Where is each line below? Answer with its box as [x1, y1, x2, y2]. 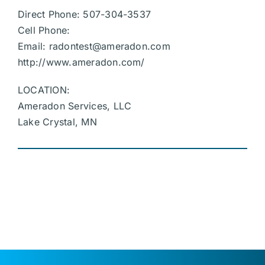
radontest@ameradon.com [49, 40, 170, 53]
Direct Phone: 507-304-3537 [17, 8, 151, 21]
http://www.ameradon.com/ [17, 56, 145, 69]
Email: [17, 40, 49, 53]
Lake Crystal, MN [17, 116, 97, 128]
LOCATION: [17, 84, 70, 96]
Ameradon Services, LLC [17, 100, 132, 112]
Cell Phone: [17, 24, 70, 37]
